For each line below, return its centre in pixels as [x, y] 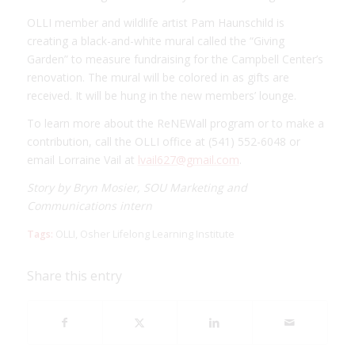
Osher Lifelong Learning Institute [157, 234]
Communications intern [89, 205]
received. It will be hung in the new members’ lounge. [161, 96]
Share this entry [74, 275]
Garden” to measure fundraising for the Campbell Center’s [175, 59]
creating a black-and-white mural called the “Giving [155, 41]
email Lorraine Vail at [82, 160]
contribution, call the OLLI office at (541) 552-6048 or [163, 142]
